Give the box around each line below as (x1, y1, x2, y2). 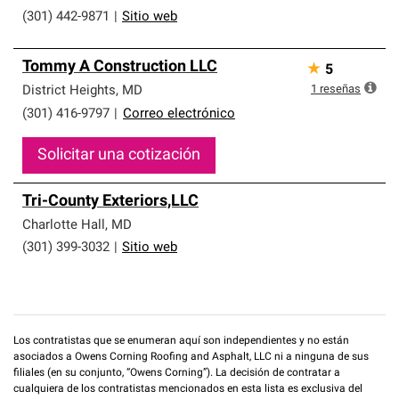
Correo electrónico (123, 108, 235, 121)
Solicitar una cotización (37, 147, 200, 164)
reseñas (320, 84, 361, 95)
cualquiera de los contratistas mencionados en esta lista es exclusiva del (13, 384, 362, 395)
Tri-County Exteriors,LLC (22, 193, 199, 210)
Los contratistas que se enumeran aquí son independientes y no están (13, 336, 349, 346)
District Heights (22, 85, 116, 98)
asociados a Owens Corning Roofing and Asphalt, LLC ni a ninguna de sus (13, 352, 369, 362)
